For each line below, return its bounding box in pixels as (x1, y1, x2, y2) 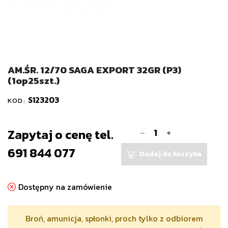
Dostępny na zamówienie (18, 181, 112, 193)
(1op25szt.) (8, 73, 60, 88)
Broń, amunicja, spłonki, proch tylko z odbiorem (25, 212, 203, 225)
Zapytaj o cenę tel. (8, 125, 113, 144)
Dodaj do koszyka (139, 149, 202, 160)
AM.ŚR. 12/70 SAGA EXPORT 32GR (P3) (8, 62, 181, 77)
